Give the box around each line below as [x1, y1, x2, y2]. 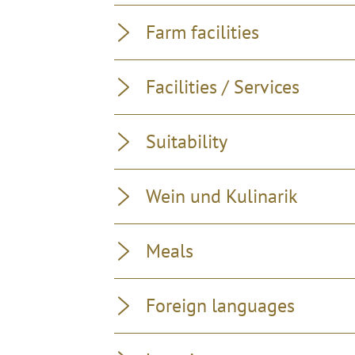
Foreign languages [146, 293, 295, 318]
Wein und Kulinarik [146, 184, 298, 208]
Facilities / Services [146, 74, 300, 99]
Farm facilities [146, 20, 259, 44]
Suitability [146, 129, 227, 154]
